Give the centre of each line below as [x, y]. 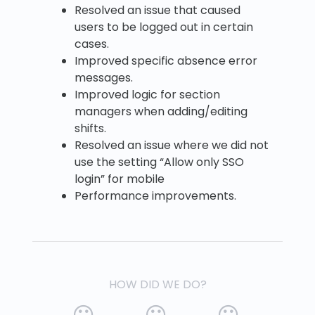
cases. [92, 44]
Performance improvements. [155, 196]
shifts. [90, 129]
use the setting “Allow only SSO [159, 162]
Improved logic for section [147, 95]
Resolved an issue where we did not [172, 146]
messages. [104, 78]
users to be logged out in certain [164, 27]
